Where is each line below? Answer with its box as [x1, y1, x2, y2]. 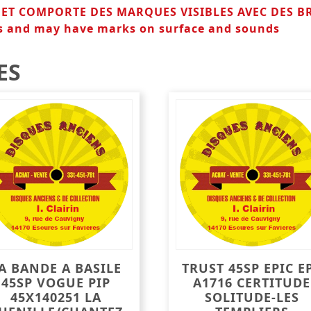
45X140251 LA [10, 289, 102, 306]
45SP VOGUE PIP [1, 274, 111, 292]
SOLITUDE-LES [204, 289, 299, 306]
